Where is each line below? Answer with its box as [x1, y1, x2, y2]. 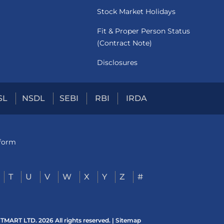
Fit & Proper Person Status [96, 26, 190, 35]
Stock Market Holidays [96, 7, 175, 16]
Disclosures [96, 58, 137, 67]
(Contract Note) [96, 38, 152, 47]
